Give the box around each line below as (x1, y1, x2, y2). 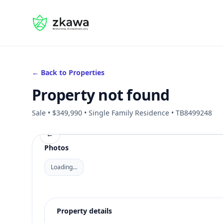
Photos (44, 143, 69, 152)
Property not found (32, 85, 170, 105)
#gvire (31, 14, 55, 25)
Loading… (51, 163, 77, 171)
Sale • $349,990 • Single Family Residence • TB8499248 (32, 108, 212, 117)
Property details (57, 206, 112, 216)
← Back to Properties (32, 68, 105, 77)
